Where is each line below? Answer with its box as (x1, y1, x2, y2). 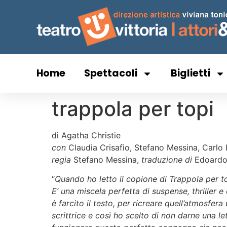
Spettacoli (84, 66, 137, 80)
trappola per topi (52, 96, 214, 121)
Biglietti (171, 66, 210, 80)
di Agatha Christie (52, 130, 121, 140)
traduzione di (141, 155, 192, 165)
